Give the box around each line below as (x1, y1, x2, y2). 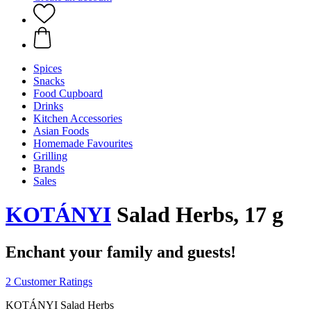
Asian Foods (33, 125, 89, 137)
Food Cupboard (33, 87, 103, 99)
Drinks (33, 100, 63, 112)
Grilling (33, 150, 67, 162)
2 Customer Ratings (6, 275, 92, 287)
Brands (33, 162, 65, 174)
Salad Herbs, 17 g (111, 202, 283, 228)
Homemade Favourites (33, 137, 133, 149)
